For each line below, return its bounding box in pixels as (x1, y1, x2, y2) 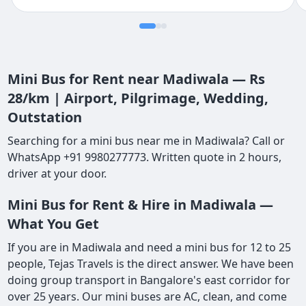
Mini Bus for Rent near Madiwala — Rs (8, 69, 266, 88)
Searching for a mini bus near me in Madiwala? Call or (8, 133, 286, 148)
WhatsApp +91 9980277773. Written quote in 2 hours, (8, 149, 282, 165)
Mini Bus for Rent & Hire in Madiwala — (8, 195, 274, 214)
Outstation (8, 107, 83, 126)
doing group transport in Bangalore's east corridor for (8, 272, 291, 288)
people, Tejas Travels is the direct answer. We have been (8, 255, 294, 271)
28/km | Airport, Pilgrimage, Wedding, (8, 88, 269, 107)
